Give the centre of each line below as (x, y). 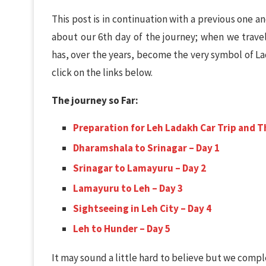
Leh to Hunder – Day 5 (122, 229)
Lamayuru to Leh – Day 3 (128, 188)
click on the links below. (102, 72)
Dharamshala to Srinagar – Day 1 (146, 148)
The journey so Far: (95, 100)
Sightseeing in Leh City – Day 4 (142, 208)
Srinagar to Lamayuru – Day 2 (140, 168)
